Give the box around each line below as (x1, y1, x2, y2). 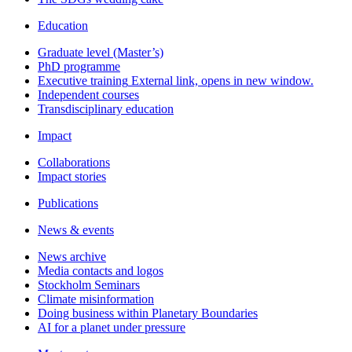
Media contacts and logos (38, 264, 163, 278)
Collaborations (38, 156, 110, 170)
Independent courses (38, 88, 139, 102)
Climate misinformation (38, 292, 154, 306)
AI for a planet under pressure (38, 321, 185, 335)
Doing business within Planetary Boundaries (38, 306, 258, 321)
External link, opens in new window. (128, 74, 313, 88)
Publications (38, 196, 98, 211)
